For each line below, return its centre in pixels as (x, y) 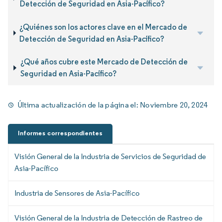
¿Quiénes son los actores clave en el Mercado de (104, 27)
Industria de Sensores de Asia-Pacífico (77, 193)
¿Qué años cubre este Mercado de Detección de (104, 61)
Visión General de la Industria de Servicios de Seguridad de (110, 157)
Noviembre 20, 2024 (174, 105)
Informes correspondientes (60, 133)
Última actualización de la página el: (79, 105)
